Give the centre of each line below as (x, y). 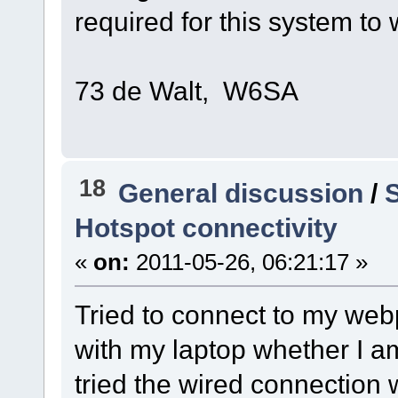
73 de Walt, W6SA (186, 90)
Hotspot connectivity (206, 228)
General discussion (241, 193)
